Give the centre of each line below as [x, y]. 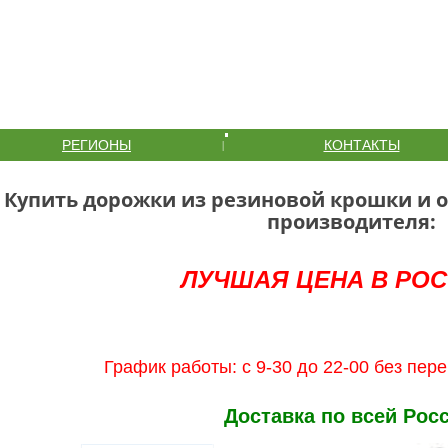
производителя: [351, 221]
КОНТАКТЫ [361, 145]
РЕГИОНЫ [96, 145]
